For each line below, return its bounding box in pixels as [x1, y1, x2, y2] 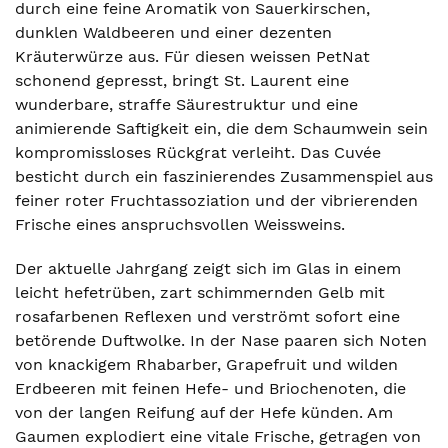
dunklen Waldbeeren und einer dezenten [15, 23, 332, 42]
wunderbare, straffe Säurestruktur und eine [15, 95, 358, 114]
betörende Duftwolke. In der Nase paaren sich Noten [15, 331, 427, 350]
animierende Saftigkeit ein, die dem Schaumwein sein [15, 119, 428, 138]
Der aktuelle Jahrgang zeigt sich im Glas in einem [15, 259, 401, 278]
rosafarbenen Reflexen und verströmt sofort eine [15, 307, 400, 326]
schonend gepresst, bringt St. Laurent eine [15, 71, 349, 90]
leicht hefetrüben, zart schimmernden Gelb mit [15, 283, 385, 302]
